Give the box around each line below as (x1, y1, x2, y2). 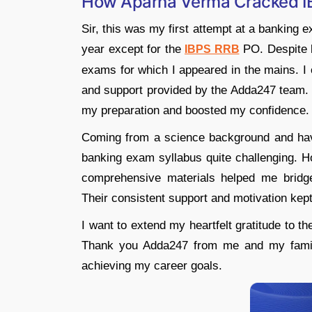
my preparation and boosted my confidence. (81, 103, 309, 117)
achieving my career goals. (81, 258, 222, 272)
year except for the (81, 42, 185, 56)
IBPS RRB (185, 42, 240, 55)
